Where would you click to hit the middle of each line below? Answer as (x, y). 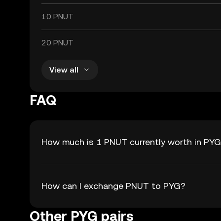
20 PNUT (57, 43)
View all (64, 70)
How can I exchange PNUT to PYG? (113, 186)
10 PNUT (57, 17)
